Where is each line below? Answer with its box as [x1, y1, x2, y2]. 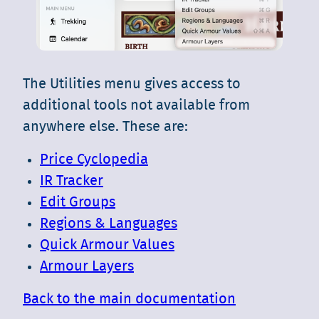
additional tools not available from [23, 98, 250, 113]
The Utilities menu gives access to [23, 76, 241, 91]
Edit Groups [40, 194, 115, 209]
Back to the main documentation [23, 291, 236, 306]
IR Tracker [40, 173, 103, 188]
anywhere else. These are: [23, 119, 188, 134]
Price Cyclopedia [40, 152, 148, 167]
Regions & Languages [40, 216, 177, 231]
